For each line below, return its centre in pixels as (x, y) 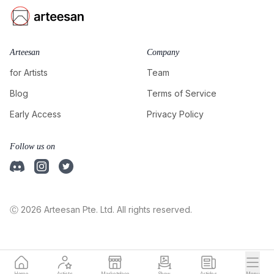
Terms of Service (182, 93)
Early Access (35, 114)
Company (163, 52)
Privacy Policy (175, 114)
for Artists (29, 72)
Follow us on (32, 146)
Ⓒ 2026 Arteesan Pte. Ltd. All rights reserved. (101, 209)
